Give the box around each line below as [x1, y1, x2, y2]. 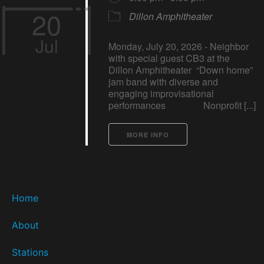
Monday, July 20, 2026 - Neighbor [108, 39, 249, 54]
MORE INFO [127, 130, 169, 140]
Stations [12, 246, 48, 258]
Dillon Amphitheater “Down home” [108, 63, 253, 77]
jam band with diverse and [108, 75, 218, 89]
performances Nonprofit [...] [108, 98, 256, 113]
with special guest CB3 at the [108, 51, 230, 65]
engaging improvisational [108, 87, 214, 101]
